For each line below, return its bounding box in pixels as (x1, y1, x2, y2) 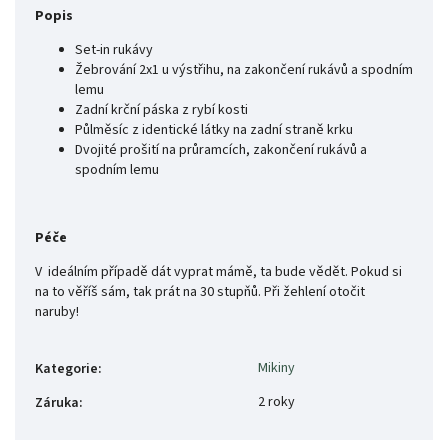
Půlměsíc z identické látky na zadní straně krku (75, 120, 353, 141)
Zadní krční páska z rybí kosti (75, 100, 248, 121)
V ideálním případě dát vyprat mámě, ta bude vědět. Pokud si (35, 262, 402, 283)
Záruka (35, 393, 79, 414)
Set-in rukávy (75, 40, 153, 61)
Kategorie (35, 359, 98, 380)
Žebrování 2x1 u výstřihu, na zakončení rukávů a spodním (75, 60, 413, 81)
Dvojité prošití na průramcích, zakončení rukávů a (75, 140, 367, 161)
